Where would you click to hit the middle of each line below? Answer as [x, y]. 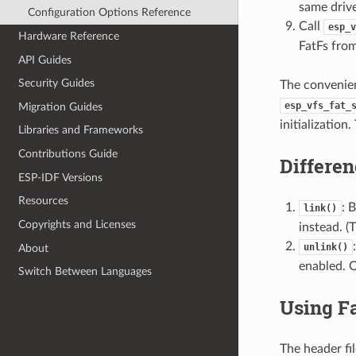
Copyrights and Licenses [77, 224]
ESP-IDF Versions [61, 177]
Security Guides [57, 83]
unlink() [325, 247]
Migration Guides [61, 106]
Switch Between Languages [85, 272]
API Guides [45, 60]
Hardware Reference [69, 36]
